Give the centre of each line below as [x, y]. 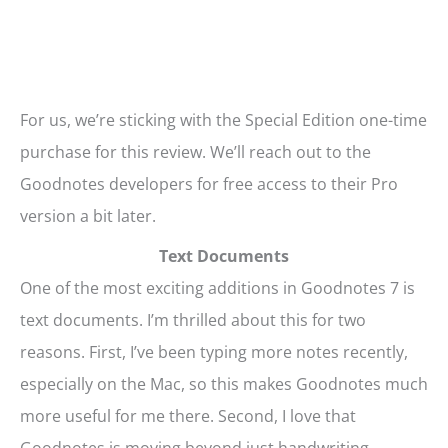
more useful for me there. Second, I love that [188, 416]
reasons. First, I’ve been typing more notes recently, [214, 352]
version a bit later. [88, 216]
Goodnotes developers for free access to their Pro [209, 184]
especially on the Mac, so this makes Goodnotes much [224, 384]
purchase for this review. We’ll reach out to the [195, 152]
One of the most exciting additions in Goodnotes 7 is [217, 288]
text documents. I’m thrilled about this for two [193, 320]
